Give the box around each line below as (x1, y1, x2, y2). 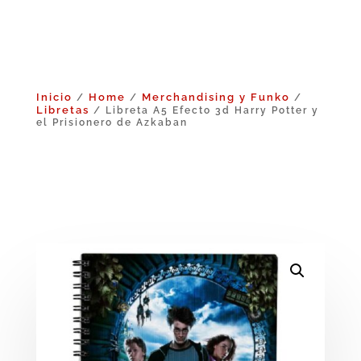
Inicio (35, 90, 73, 103)
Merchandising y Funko (141, 90, 290, 103)
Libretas (35, 103, 89, 116)
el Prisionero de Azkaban (35, 116, 188, 128)
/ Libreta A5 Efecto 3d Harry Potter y (89, 104, 319, 116)
